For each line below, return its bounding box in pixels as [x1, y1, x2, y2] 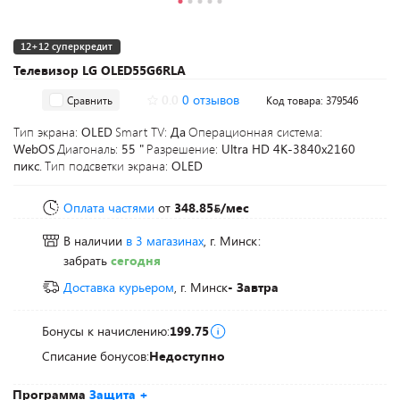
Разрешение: [146, 140, 221, 157]
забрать [63, 252, 111, 269]
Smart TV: [115, 123, 171, 140]
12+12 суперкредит [21, 39, 112, 53]
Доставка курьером [63, 279, 174, 296]
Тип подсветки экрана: [45, 157, 171, 174]
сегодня [111, 252, 161, 269]
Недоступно [149, 347, 225, 364]
